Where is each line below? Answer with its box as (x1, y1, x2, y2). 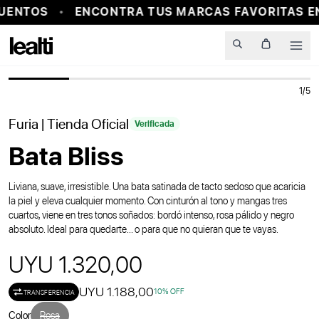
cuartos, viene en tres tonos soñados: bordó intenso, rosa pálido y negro (9, 209, 294, 221)
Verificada (135, 119, 174, 130)
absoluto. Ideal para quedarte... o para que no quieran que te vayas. (9, 224, 278, 236)
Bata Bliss (9, 141, 124, 172)
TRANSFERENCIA (23, 288, 75, 296)
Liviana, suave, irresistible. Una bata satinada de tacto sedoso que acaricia (9, 181, 305, 193)
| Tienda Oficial (38, 115, 129, 133)
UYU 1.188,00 (78, 284, 154, 300)
